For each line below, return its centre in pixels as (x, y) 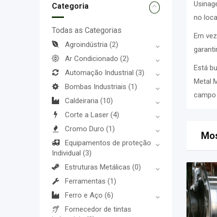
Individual (67, 153)
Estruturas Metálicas (99, 167)
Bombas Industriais (97, 87)
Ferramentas (86, 181)
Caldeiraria (83, 101)
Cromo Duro (85, 129)
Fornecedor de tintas (98, 209)
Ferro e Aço (85, 195)
